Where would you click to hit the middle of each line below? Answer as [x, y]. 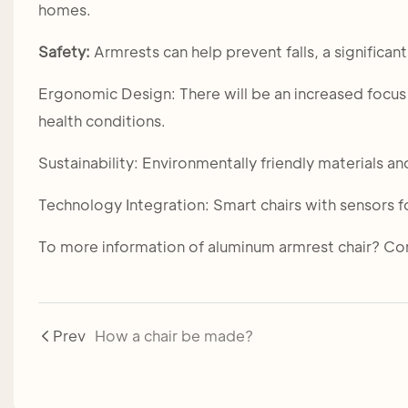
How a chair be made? [173, 336]
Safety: [64, 52]
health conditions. [102, 121]
